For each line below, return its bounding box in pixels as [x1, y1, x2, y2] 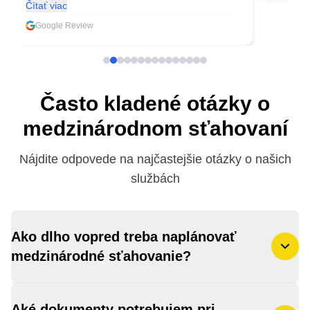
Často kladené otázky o [40, 92, 270, 115]
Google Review [35, 21, 93, 30]
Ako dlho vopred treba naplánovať [11, 229, 237, 244]
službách [130, 172, 180, 185]
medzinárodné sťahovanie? [11, 248, 191, 264]
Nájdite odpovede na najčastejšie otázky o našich [19, 152, 291, 166]
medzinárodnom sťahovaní [22, 117, 288, 140]
